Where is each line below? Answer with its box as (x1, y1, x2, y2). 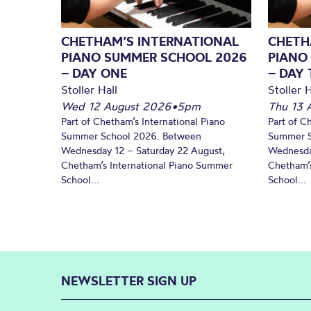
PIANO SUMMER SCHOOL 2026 (61, 49, 247, 65)
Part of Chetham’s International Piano (61, 115, 225, 128)
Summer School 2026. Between (61, 129, 201, 142)
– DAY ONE (61, 65, 127, 81)
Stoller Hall (61, 82, 117, 96)
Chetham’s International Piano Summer (61, 158, 233, 171)
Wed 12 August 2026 (61, 99, 171, 113)
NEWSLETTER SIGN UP (61, 272, 196, 289)
